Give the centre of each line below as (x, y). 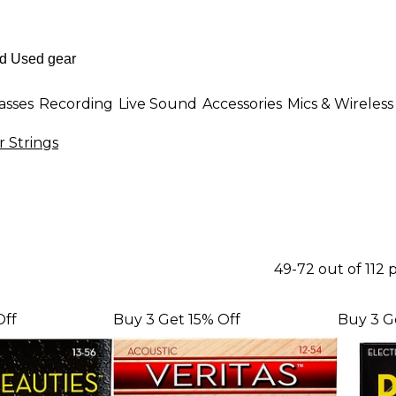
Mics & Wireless (340, 103)
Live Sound (158, 103)
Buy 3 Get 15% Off (177, 320)
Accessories (242, 103)
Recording (76, 103)
